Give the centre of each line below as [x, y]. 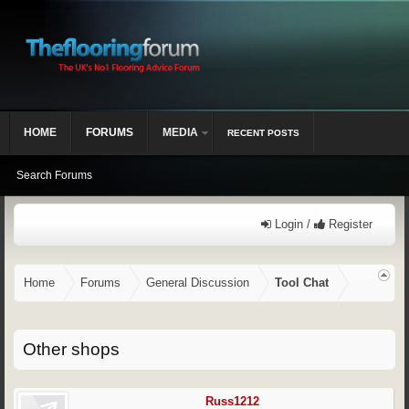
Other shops [71, 349]
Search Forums [54, 175]
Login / [293, 224]
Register [349, 224]
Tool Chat [302, 283]
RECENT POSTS [263, 133]
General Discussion [198, 283]
